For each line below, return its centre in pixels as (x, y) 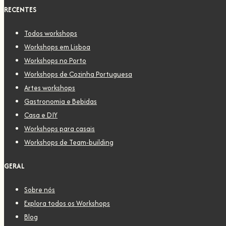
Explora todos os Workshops (67, 204)
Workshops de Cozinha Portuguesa (78, 74)
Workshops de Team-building (69, 143)
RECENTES (20, 10)
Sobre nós (40, 190)
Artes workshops (50, 88)
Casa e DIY (41, 115)
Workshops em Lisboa (57, 47)
